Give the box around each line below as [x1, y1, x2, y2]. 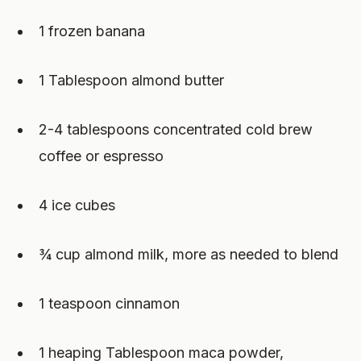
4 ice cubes [39, 197, 115, 214]
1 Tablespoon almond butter [39, 72, 224, 89]
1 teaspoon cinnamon [39, 295, 180, 312]
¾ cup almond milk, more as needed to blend [39, 246, 338, 263]
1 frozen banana [39, 23, 145, 39]
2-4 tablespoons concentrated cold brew [39, 121, 313, 138]
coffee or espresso [39, 147, 164, 164]
